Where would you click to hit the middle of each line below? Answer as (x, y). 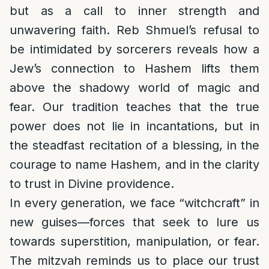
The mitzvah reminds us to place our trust (134, 261)
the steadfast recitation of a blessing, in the (134, 145)
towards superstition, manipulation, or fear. (134, 241)
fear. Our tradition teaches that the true (134, 107)
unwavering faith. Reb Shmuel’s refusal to (134, 30)
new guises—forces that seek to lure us (134, 222)
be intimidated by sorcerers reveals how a (134, 49)
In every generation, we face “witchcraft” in (134, 203)
